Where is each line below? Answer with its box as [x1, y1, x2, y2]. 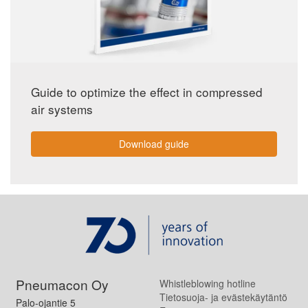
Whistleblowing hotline [159, 276, 256, 290]
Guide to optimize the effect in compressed [31, 82, 263, 100]
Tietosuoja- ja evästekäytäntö [159, 289, 287, 304]
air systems [31, 100, 93, 118]
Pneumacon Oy [15, 274, 109, 294]
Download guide [119, 137, 189, 151]
